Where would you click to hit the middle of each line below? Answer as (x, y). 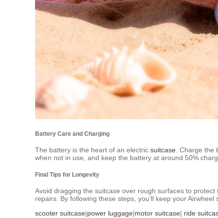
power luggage (110, 213)
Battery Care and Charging (72, 133)
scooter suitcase (60, 213)
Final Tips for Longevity (67, 174)
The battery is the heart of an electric (93, 150)
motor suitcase (157, 213)
